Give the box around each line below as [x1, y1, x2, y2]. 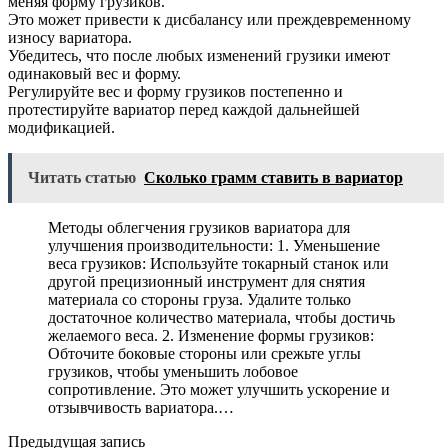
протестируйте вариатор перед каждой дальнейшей [8, 101, 360, 119]
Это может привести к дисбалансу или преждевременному [8, 11, 411, 29]
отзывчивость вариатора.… [48, 399, 234, 417]
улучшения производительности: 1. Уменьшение [48, 237, 380, 255]
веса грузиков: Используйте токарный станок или [48, 255, 389, 273]
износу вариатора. [8, 29, 132, 47]
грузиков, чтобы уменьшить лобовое [48, 363, 298, 381]
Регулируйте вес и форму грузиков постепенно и [8, 83, 343, 101]
